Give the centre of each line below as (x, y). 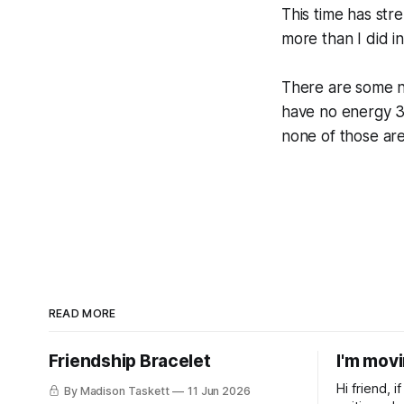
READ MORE (82, 313)
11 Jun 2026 (219, 390)
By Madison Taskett (116, 390)
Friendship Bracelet (129, 361)
